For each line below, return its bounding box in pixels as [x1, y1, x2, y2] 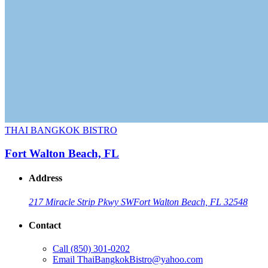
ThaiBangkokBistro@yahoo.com [77, 254, 203, 265]
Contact [29, 220, 61, 230]
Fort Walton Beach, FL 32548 [133, 196, 248, 207]
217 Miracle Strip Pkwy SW [29, 196, 133, 207]
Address [29, 173, 62, 184]
